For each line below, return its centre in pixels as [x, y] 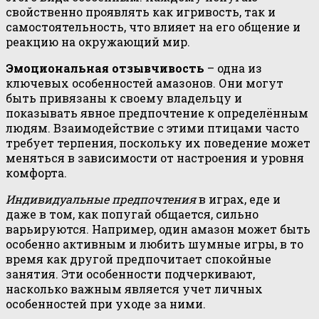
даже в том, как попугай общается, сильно [132, 214]
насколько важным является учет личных [134, 289]
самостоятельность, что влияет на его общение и [153, 27]
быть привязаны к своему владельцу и [124, 98]
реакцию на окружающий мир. [98, 42]
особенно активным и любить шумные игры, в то [155, 244]
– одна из [233, 68]
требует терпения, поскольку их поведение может [158, 143]
